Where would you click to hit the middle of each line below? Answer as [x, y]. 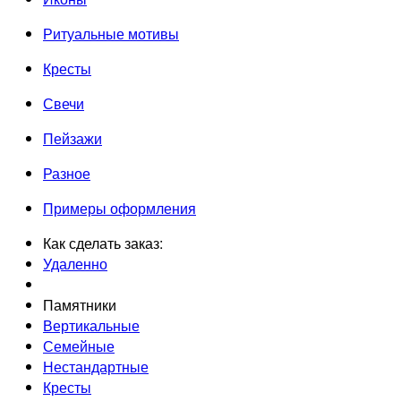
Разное [67, 174]
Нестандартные [96, 367]
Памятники [80, 305]
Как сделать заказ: [103, 243]
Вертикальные [91, 326]
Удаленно [75, 264]
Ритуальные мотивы [111, 34]
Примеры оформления [119, 209]
